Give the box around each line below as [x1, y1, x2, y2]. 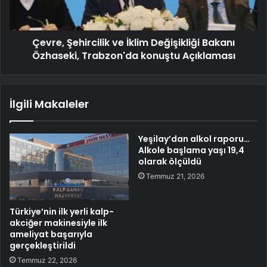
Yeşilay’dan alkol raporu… [138, 132, 250, 145]
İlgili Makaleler [10, 96, 89, 111]
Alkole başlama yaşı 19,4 [138, 144, 244, 156]
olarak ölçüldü [138, 155, 201, 167]
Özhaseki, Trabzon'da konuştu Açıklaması [32, 48, 235, 63]
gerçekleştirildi [10, 240, 76, 252]
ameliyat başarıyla [10, 228, 92, 241]
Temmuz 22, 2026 [17, 256, 77, 265]
